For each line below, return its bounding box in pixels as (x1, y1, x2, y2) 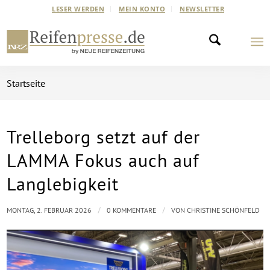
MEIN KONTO (119, 4, 165, 13)
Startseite (7, 77, 46, 89)
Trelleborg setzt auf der (7, 125, 201, 148)
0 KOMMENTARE (107, 206, 157, 215)
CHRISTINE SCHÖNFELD (187, 206, 260, 215)
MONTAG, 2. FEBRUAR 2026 (7, 206, 92, 215)
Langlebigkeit (7, 172, 119, 195)
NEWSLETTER (180, 4, 224, 13)
